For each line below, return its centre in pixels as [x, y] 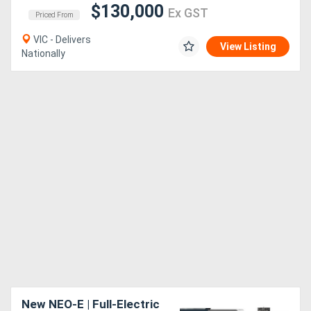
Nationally [43, 54]
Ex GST [188, 13]
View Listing [248, 47]
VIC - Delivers [61, 40]
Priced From [54, 15]
